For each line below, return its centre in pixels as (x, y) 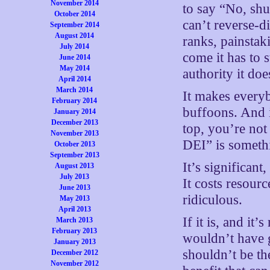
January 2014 (74, 111)
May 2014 (74, 68)
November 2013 (74, 133)
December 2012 (74, 253)
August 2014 (75, 36)
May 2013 (74, 198)
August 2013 (75, 166)
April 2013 (74, 209)
